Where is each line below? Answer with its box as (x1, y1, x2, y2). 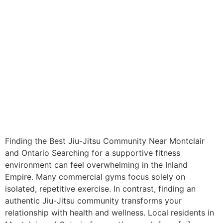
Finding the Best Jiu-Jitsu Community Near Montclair (5, 135, 205, 146)
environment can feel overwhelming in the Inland (5, 159, 188, 170)
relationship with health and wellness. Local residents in (5, 207, 214, 218)
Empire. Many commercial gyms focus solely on (5, 171, 185, 182)
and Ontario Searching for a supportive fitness (5, 147, 180, 158)
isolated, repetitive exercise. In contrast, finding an (5, 183, 196, 194)
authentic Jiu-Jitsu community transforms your (5, 195, 182, 206)
